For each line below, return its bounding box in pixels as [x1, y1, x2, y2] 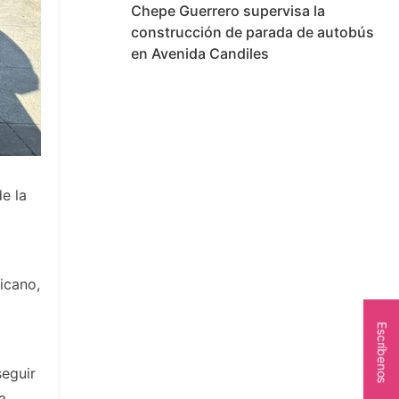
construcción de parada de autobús [131, 23, 374, 41]
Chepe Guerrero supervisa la [131, 2, 325, 20]
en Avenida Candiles [131, 45, 269, 62]
